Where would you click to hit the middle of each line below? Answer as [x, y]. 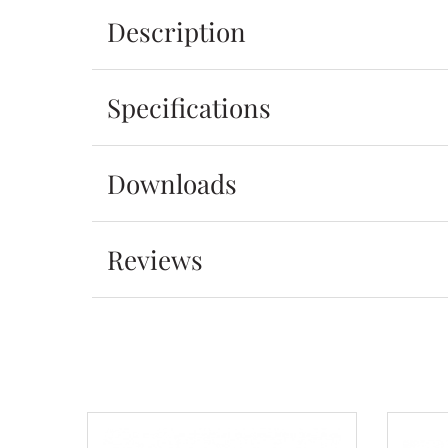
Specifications [189, 107]
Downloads [172, 183]
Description [176, 31]
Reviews [155, 259]
